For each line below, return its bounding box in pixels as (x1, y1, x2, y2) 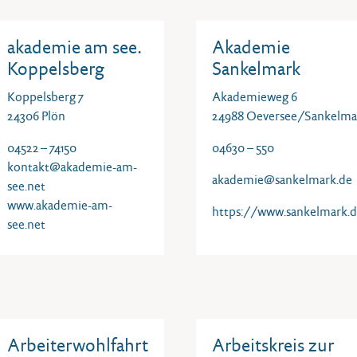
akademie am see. (7, 36, 141, 58)
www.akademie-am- (7, 198, 112, 213)
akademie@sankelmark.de (212, 172, 352, 187)
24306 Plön (7, 108, 65, 124)
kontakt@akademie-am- (7, 159, 137, 175)
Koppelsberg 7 (7, 89, 84, 104)
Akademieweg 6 (212, 89, 297, 104)
